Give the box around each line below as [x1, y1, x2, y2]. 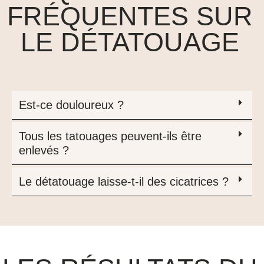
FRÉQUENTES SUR [7, 1, 253, 31]
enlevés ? [19, 144, 69, 157]
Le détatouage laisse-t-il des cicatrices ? [19, 175, 229, 189]
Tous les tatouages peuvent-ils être [19, 130, 202, 143]
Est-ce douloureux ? [19, 98, 124, 112]
